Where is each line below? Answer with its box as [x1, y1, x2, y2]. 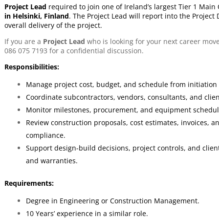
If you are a [4, 37, 43, 46]
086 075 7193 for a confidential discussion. [4, 46, 148, 55]
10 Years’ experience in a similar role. [25, 209, 148, 218]
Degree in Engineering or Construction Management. [25, 196, 199, 205]
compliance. [25, 131, 66, 140]
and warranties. [25, 156, 78, 165]
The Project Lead [72, 11, 129, 21]
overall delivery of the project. [4, 21, 102, 30]
